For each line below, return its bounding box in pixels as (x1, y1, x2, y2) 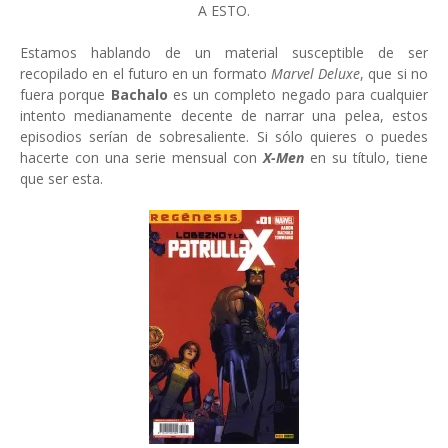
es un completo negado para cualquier (172, 85, 428, 104)
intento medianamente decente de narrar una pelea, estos (20, 106, 428, 125)
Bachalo (110, 85, 173, 104)
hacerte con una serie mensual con (20, 148, 263, 167)
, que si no (360, 64, 429, 83)
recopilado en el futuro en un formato (20, 64, 271, 83)
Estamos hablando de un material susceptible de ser (20, 43, 428, 62)
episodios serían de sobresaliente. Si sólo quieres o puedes (20, 127, 428, 146)
